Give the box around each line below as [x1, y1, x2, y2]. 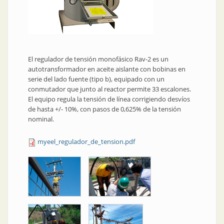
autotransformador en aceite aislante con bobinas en [28, 64, 185, 73]
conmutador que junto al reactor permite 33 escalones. [28, 84, 191, 93]
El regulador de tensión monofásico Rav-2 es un [28, 54, 168, 63]
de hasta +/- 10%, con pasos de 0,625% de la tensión [28, 104, 181, 113]
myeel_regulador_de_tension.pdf [37, 137, 135, 146]
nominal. [28, 114, 54, 123]
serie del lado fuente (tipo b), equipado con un [28, 74, 164, 83]
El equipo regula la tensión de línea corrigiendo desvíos [28, 94, 190, 103]
